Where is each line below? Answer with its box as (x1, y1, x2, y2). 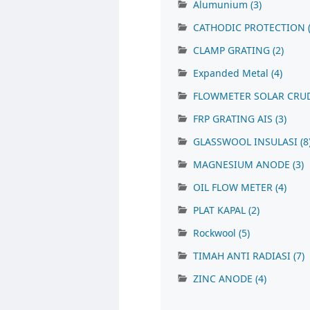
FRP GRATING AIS (193, 112, 275, 126)
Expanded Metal (193, 66, 271, 80)
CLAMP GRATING (193, 44, 273, 57)
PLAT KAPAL (193, 203, 248, 217)
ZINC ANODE (193, 272, 255, 286)
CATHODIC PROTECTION (193, 21, 308, 35)
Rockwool (193, 226, 239, 240)
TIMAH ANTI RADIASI (193, 249, 293, 263)
